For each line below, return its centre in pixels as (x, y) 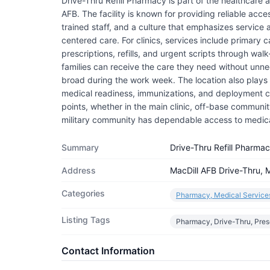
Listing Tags (86, 219)
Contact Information (108, 250)
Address (79, 170)
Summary (80, 147)
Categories (83, 193)
